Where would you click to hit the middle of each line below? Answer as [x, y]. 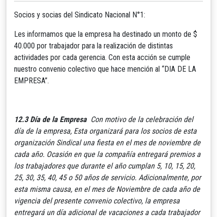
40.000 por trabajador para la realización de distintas [93, 46]
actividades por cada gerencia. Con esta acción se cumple [102, 57]
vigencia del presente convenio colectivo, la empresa [97, 201]
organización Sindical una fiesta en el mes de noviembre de [107, 142]
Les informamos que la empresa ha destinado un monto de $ [106, 34]
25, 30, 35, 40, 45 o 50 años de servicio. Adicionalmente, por [108, 177]
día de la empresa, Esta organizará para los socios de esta [105, 131]
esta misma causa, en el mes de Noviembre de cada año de [107, 189]
